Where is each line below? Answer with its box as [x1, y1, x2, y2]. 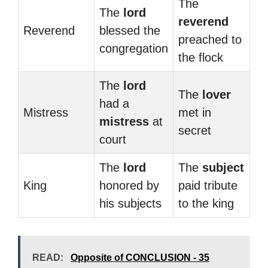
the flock [178, 51, 223, 64]
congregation [99, 42, 168, 55]
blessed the [99, 24, 160, 37]
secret [178, 124, 211, 137]
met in [178, 106, 211, 119]
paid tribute [178, 179, 237, 192]
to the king [178, 197, 234, 210]
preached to [178, 33, 242, 46]
